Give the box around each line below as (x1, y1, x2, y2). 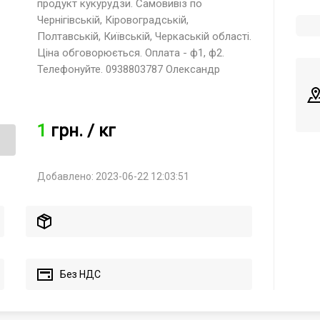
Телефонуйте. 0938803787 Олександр (36, 63, 220, 76)
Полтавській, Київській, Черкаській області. (36, 30, 251, 43)
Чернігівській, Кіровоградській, (36, 14, 189, 26)
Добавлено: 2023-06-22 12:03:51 (36, 171, 189, 182)
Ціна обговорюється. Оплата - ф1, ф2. (36, 46, 224, 59)
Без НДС (60, 268, 101, 280)
